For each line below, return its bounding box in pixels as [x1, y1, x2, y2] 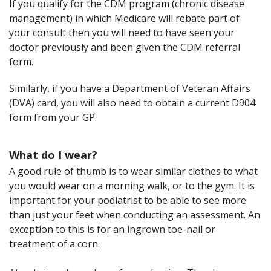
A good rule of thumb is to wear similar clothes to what [9, 164, 258, 178]
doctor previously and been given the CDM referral [9, 40, 240, 54]
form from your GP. [9, 110, 97, 124]
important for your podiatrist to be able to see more [9, 193, 246, 207]
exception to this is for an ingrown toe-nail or [9, 222, 215, 236]
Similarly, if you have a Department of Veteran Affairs [9, 81, 250, 95]
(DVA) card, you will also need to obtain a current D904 [9, 96, 255, 109]
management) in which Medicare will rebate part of [9, 11, 240, 25]
